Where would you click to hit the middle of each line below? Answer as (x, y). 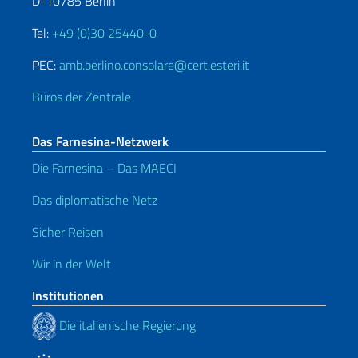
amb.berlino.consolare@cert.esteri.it (154, 65)
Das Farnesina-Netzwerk (100, 141)
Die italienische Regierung (126, 325)
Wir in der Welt (72, 264)
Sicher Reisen (68, 232)
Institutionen (68, 296)
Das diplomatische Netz (95, 200)
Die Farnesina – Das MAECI (104, 168)
